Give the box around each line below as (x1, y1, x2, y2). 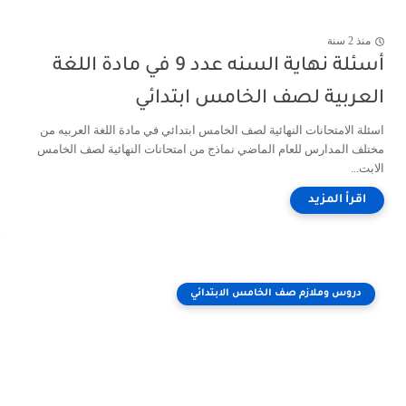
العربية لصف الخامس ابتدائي (135, 89, 384, 110)
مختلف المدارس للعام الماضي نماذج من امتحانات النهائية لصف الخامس (37, 142, 384, 156)
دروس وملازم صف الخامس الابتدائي (190, 288, 362, 299)
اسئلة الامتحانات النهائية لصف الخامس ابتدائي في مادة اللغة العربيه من (40, 123, 384, 137)
